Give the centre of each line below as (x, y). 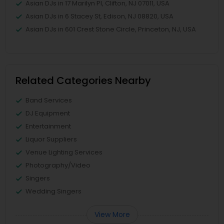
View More (112, 215)
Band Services (49, 100)
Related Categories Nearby (83, 81)
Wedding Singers (53, 191)
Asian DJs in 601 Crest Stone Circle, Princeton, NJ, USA (111, 29)
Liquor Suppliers (51, 139)
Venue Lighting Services (64, 152)
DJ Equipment (48, 113)
